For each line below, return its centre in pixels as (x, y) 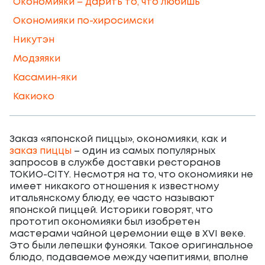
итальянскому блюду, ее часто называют (112, 198)
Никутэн (34, 40)
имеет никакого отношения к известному (114, 187)
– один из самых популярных (143, 151)
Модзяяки (37, 59)
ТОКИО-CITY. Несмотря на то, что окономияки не (131, 175)
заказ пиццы (41, 151)
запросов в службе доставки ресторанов (115, 163)
